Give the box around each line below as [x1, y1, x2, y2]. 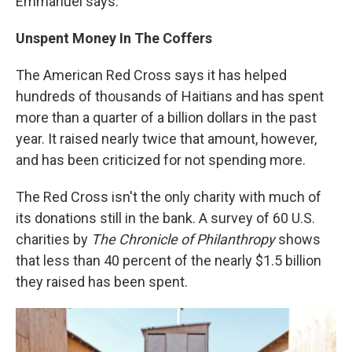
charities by [16, 231, 91, 248]
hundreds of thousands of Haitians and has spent [16, 88, 324, 105]
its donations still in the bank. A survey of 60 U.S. [16, 210, 315, 227]
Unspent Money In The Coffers [16, 30, 212, 47]
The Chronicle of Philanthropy [91, 231, 275, 248]
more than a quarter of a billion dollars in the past [16, 109, 317, 126]
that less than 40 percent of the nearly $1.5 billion [16, 252, 321, 269]
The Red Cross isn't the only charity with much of [16, 189, 321, 206]
